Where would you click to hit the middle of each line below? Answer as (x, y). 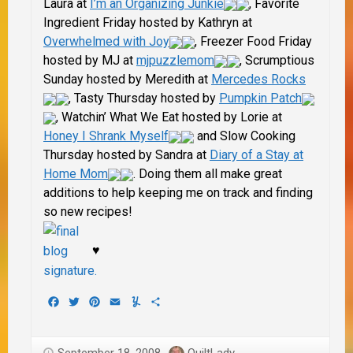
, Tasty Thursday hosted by (144, 98)
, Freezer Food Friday (253, 41)
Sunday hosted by (94, 79)
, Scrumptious (277, 60)
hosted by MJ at (90, 60)
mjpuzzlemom (175, 60)
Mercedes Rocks (258, 79)
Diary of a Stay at (256, 154)
